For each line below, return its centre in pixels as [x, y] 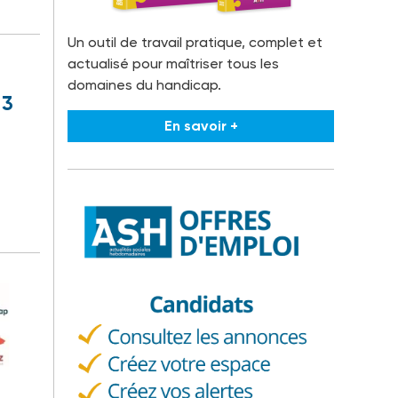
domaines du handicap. [144, 85]
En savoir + [201, 126]
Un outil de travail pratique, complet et [195, 43]
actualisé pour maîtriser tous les [173, 64]
